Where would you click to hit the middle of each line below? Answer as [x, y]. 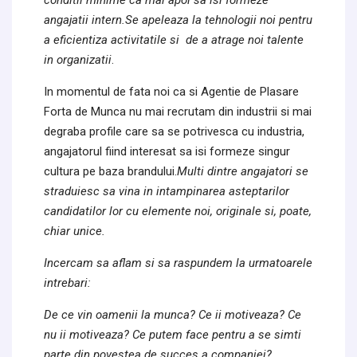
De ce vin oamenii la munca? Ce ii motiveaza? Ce [173, 314]
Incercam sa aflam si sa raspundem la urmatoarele [178, 263]
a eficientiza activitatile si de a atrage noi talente [174, 39]
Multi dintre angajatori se [243, 171]
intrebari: [67, 282]
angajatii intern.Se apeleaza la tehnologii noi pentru [178, 20]
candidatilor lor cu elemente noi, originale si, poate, [178, 211]
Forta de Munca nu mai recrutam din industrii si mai [178, 111]
